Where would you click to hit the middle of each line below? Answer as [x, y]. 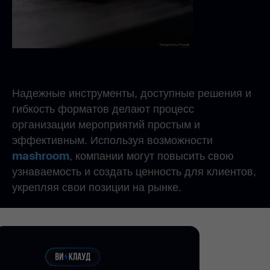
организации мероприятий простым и [106, 125]
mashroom [41, 156]
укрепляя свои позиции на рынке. [97, 188]
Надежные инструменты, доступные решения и [132, 94]
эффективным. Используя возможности [112, 141]
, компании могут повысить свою [152, 156]
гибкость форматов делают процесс [103, 109]
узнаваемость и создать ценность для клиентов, [134, 172]
